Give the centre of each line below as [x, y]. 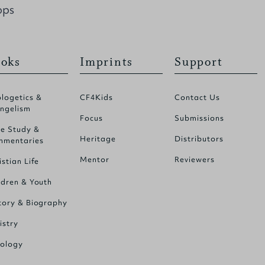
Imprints [107, 62]
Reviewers [195, 159]
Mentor [95, 159]
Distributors [199, 138]
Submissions [199, 118]
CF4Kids [96, 97]
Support [199, 62]
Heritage [98, 138]
